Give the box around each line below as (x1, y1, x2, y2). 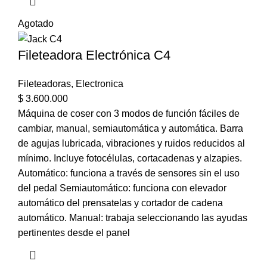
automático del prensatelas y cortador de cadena (18, 197, 223, 208)
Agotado (18, 18, 54, 29)
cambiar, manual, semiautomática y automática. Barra (18, 123, 243, 133)
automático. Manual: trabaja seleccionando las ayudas (18, 212, 247, 223)
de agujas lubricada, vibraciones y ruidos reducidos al (18, 138, 245, 148)
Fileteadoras (18, 78, 71, 89)
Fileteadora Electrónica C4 (18, 47, 170, 63)
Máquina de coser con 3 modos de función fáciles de (18, 108, 240, 119)
